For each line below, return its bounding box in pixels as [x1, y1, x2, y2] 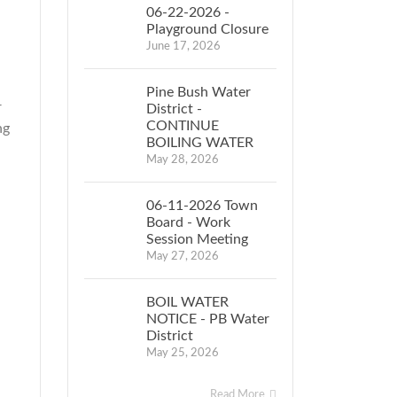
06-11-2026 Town [146, 198, 258, 213]
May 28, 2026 [146, 154, 219, 166]
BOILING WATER [146, 136, 253, 150]
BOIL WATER [146, 295, 229, 309]
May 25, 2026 [146, 347, 219, 359]
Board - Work [146, 215, 230, 230]
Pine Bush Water [146, 85, 251, 99]
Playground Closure [146, 22, 269, 36]
